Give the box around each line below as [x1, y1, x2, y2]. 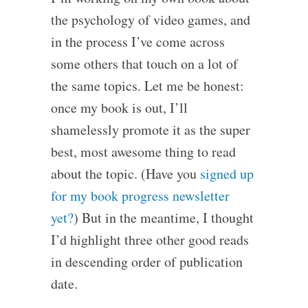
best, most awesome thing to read [50, 142, 236, 161]
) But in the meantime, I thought [73, 208, 254, 227]
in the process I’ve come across [50, 32, 225, 51]
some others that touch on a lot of [50, 54, 238, 73]
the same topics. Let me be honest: [50, 76, 244, 95]
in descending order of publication [50, 252, 243, 271]
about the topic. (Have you [50, 164, 200, 183]
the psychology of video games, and [50, 10, 250, 29]
